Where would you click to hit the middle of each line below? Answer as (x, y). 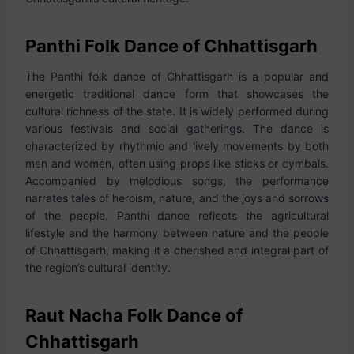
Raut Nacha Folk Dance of (134, 315)
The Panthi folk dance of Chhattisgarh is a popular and (177, 76)
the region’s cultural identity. (98, 267)
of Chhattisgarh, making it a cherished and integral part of (177, 250)
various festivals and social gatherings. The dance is (177, 128)
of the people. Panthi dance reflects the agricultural (177, 215)
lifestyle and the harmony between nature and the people (177, 233)
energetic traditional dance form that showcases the (177, 94)
